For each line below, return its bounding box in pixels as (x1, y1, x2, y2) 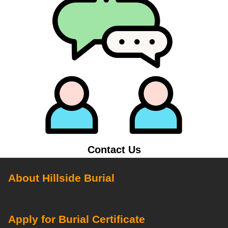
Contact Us (87, 144, 141, 155)
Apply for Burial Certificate (8, 213, 145, 225)
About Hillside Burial (8, 172, 115, 184)
